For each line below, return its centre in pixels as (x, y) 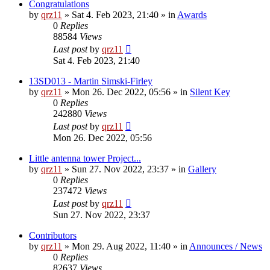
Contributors (53, 236)
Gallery (202, 169)
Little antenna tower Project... (85, 159)
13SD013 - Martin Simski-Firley (91, 81)
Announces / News (226, 246)
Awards (192, 15)
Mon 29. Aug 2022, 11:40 (121, 246)
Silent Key (210, 92)
